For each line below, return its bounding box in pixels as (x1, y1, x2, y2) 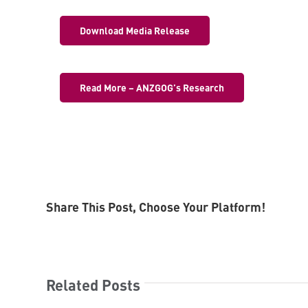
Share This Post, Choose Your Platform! (46, 197, 266, 216)
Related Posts (46, 274, 141, 296)
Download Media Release (79, 23, 190, 38)
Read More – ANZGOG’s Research (79, 80, 224, 95)
